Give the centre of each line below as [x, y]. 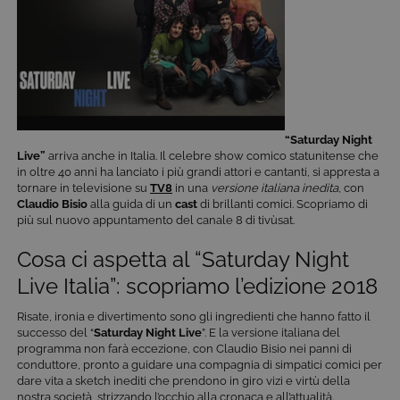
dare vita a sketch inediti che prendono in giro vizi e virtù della [183, 380]
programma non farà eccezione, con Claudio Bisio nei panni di [184, 348]
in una [192, 187]
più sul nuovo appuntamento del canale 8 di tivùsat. [156, 220]
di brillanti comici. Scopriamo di [283, 204]
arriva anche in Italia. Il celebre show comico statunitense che [212, 155]
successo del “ [55, 332]
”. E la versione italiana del [271, 332]
